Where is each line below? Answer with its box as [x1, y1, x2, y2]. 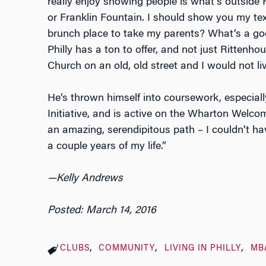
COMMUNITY [99, 245, 156, 254]
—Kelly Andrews [47, 173, 123, 185]
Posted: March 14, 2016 [47, 205, 156, 217]
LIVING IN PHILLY [164, 245, 242, 254]
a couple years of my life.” [47, 141, 166, 153]
